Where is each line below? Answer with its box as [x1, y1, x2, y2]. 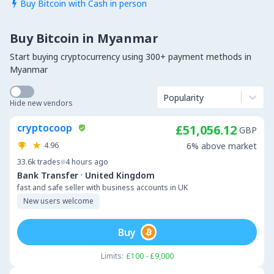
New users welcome [23, 196, 94, 206]
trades [37, 157, 61, 167]
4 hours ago [65, 157, 108, 167]
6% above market [187, 140, 257, 152]
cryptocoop [17, 121, 72, 135]
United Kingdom [85, 169, 155, 181]
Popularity [163, 91, 204, 103]
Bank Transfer [17, 169, 78, 181]
